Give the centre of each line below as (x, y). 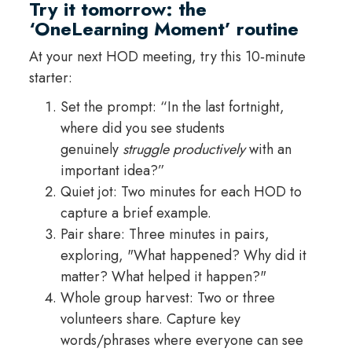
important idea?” (112, 171)
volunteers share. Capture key (150, 319)
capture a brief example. (136, 213)
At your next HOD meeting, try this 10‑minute (167, 57)
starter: (50, 78)
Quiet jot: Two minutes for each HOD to (181, 192)
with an (268, 150)
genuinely (91, 150)
